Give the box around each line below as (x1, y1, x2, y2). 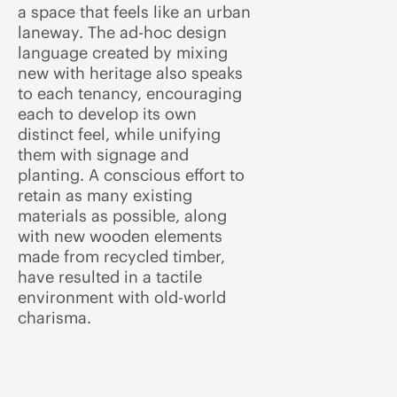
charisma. (18, 307, 91, 328)
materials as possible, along (18, 206, 227, 226)
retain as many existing (18, 185, 192, 206)
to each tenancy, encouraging (18, 83, 242, 104)
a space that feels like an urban (18, 2, 251, 22)
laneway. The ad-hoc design (18, 22, 227, 43)
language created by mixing (18, 43, 228, 63)
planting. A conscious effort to (18, 165, 245, 185)
